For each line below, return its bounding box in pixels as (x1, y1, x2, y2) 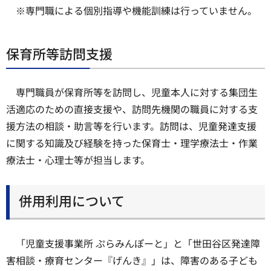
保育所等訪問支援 (6, 43, 113, 63)
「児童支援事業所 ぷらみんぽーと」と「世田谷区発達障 (16, 235, 260, 250)
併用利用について (19, 191, 125, 211)
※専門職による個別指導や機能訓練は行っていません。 (16, 2, 257, 18)
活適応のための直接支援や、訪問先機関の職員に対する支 (6, 101, 258, 116)
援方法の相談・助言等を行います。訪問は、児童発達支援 (6, 118, 256, 133)
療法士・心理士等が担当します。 (6, 152, 150, 167)
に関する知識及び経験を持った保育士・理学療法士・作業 (6, 135, 258, 150)
